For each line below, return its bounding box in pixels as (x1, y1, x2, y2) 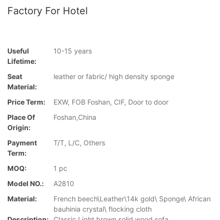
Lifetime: (7, 57, 36, 66)
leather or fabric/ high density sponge (54, 72, 174, 81)
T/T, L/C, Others (54, 138, 105, 147)
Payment (7, 138, 37, 147)
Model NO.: (7, 179, 44, 188)
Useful (7, 47, 29, 55)
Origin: (7, 123, 30, 132)
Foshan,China (54, 113, 96, 122)
